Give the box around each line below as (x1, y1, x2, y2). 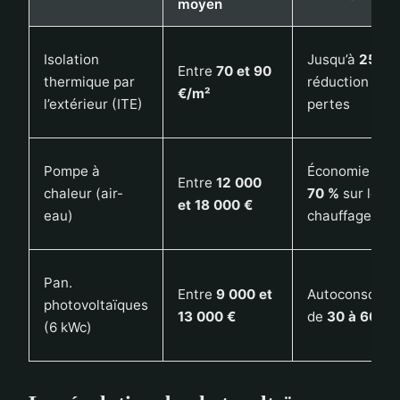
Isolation (44, 51, 99, 69)
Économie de (307, 162, 393, 180)
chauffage (307, 207, 371, 225)
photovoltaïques (44, 296, 148, 314)
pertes (307, 96, 350, 113)
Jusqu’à (307, 51, 359, 69)
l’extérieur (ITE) (44, 96, 143, 113)
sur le (339, 185, 379, 203)
